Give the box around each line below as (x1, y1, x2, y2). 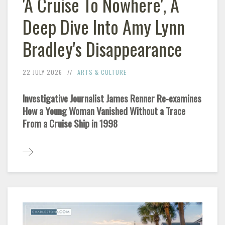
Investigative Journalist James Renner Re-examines (23, 91, 201, 106)
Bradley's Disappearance (23, 35, 182, 62)
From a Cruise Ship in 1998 (23, 116, 118, 131)
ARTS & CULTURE (77, 68, 127, 77)
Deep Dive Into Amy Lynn (23, 13, 185, 40)
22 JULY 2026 (23, 68, 62, 77)
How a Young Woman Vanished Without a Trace (23, 103, 185, 119)
